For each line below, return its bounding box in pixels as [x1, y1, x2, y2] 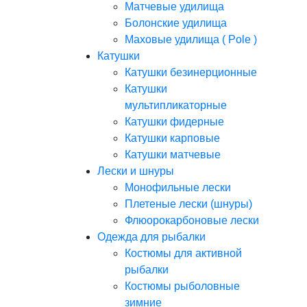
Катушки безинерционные [125, 66, 257, 78]
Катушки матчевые [125, 149, 221, 160]
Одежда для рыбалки [97, 231, 206, 243]
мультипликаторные [125, 99, 227, 111]
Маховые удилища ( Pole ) [125, 34, 257, 45]
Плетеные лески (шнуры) [125, 198, 252, 210]
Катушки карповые [125, 132, 220, 144]
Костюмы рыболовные [125, 280, 240, 292]
